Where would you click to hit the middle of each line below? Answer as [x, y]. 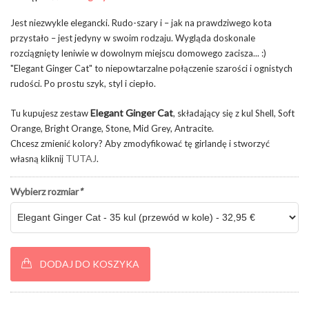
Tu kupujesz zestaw [50, 113]
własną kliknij [38, 158]
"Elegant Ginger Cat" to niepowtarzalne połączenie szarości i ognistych [151, 68]
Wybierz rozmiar [44, 191]
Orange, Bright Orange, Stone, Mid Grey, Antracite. [112, 128]
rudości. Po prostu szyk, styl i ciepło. [83, 83]
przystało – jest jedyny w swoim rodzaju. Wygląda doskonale [133, 38]
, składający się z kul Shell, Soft [234, 113]
